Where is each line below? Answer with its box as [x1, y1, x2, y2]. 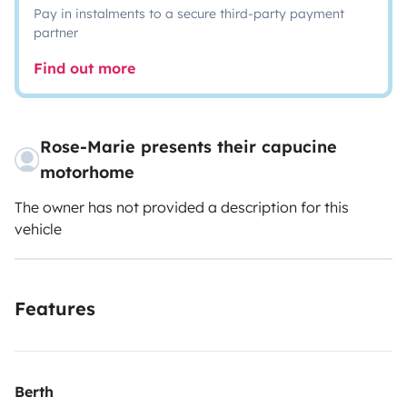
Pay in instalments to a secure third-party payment [34, 5, 344, 22]
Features [15, 297, 95, 320]
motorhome [40, 162, 135, 183]
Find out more [34, 59, 135, 77]
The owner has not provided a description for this [15, 198, 349, 216]
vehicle [15, 220, 62, 238]
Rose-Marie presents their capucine [40, 136, 338, 157]
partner [34, 25, 78, 41]
